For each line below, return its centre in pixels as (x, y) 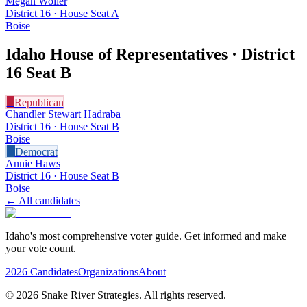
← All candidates (43, 201)
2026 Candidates (42, 272)
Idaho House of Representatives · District (150, 54)
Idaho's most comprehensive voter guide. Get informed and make (146, 236)
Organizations (108, 272)
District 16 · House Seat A (62, 13)
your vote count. (41, 249)
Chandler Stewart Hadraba (63, 114)
